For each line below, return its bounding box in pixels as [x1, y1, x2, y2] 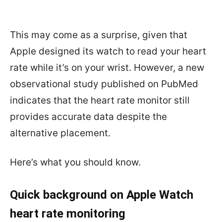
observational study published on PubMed [10, 78, 198, 90]
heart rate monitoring [10, 206, 125, 221]
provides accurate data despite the [10, 111, 167, 122]
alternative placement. [10, 127, 111, 139]
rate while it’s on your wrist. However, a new [10, 61, 204, 73]
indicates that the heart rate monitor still [10, 94, 190, 106]
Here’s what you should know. [10, 156, 141, 168]
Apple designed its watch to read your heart [10, 45, 206, 57]
